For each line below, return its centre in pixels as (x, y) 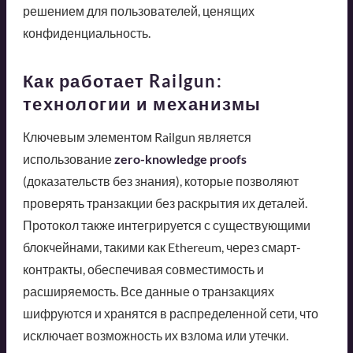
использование (68, 158)
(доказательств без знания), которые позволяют (160, 180)
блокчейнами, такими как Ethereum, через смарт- (162, 247)
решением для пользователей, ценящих (138, 10)
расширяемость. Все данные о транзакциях (148, 291)
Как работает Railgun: (122, 80)
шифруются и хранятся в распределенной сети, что (170, 313)
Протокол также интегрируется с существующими (166, 225)
